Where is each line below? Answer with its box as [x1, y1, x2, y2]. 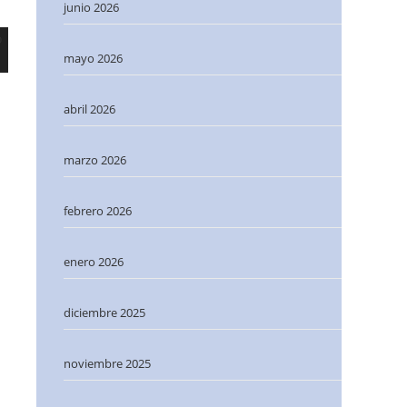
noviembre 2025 [64, 355, 151, 372]
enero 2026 [64, 253, 124, 270]
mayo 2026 [64, 50, 123, 66]
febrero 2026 [64, 203, 132, 219]
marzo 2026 [64, 152, 126, 168]
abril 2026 [64, 101, 115, 117]
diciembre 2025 [64, 304, 145, 321]
